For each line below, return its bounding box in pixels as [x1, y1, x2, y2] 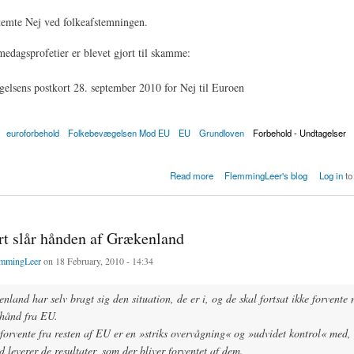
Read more [169, 169, 213, 183]
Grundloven [199, 126, 245, 140]
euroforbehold [6, 126, 59, 140]
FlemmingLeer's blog [224, 169, 308, 183]
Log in [318, 169, 343, 183]
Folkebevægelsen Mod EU [67, 126, 170, 140]
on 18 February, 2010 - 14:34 [40, 254, 153, 268]
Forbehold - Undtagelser [253, 126, 347, 140]
